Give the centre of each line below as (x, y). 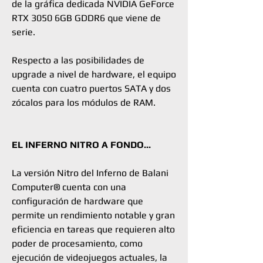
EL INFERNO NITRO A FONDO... (81, 145)
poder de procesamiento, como (77, 243)
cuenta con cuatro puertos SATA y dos (91, 88)
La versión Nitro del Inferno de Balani (90, 173)
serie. (23, 32)
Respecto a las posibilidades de (78, 60)
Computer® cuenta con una (69, 187)
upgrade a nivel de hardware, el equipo (94, 74)
